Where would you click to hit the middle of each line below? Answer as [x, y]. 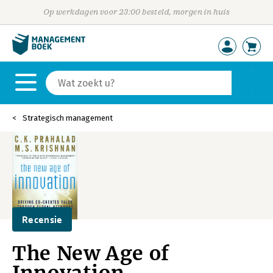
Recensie [42, 219]
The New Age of [91, 253]
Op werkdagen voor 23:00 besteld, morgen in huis [136, 12]
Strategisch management [68, 118]
